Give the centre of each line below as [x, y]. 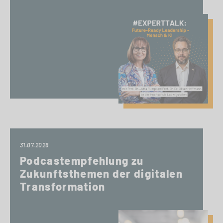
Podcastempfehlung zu [82, 160]
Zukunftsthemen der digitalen [101, 173]
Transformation [63, 186]
